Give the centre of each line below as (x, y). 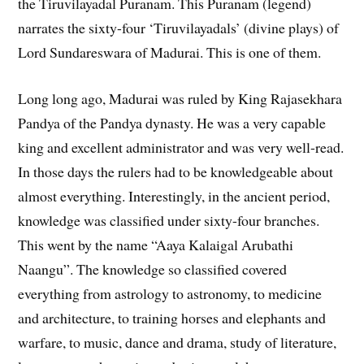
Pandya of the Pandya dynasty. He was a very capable (172, 122)
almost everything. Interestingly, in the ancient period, (174, 195)
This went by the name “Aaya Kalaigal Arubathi (156, 244)
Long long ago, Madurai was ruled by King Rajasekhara (180, 98)
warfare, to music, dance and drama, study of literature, (178, 342)
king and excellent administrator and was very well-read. (181, 147)
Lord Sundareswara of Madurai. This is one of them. (170, 52)
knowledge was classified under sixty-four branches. (169, 220)
